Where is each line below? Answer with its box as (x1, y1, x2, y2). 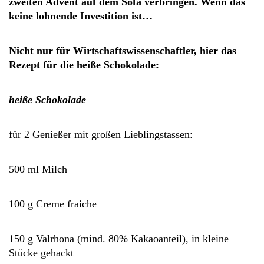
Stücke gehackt (9, 247, 74, 259)
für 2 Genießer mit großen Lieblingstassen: (9, 128, 193, 140)
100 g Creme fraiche (9, 198, 97, 210)
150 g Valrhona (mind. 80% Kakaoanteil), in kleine (9, 233, 229, 245)
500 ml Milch (9, 163, 67, 175)
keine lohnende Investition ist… (9, 10, 153, 22)
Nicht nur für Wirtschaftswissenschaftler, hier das (9, 45, 236, 57)
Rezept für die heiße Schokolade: (9, 59, 159, 71)
